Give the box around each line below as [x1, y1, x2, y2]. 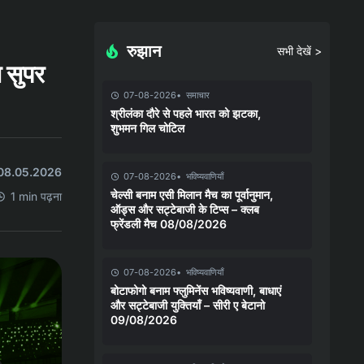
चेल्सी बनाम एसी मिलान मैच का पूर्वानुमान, [110, 187, 273, 201]
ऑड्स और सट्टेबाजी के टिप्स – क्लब [110, 201, 259, 216]
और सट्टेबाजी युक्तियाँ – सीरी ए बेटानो [110, 297, 265, 312]
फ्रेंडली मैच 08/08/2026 [110, 216, 227, 231]
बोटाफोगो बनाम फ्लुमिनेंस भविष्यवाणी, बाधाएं [110, 283, 281, 297]
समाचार [186, 89, 210, 101]
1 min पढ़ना [11, 188, 62, 203]
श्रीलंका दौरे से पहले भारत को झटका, [110, 106, 261, 120]
